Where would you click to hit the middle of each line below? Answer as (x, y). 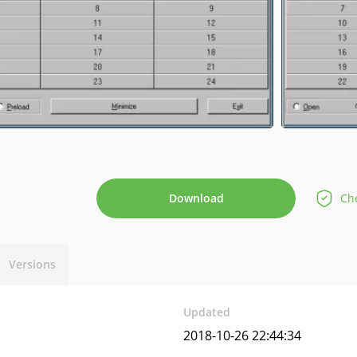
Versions (32, 264)
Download (196, 198)
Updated (207, 312)
